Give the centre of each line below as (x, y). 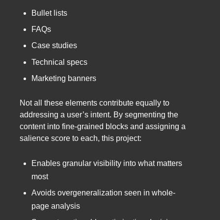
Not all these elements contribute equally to (95, 103)
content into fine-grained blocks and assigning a (103, 126)
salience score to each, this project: (81, 138)
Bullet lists (49, 13)
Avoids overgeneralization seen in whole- (103, 193)
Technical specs (59, 62)
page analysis (56, 206)
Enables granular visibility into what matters (107, 163)
